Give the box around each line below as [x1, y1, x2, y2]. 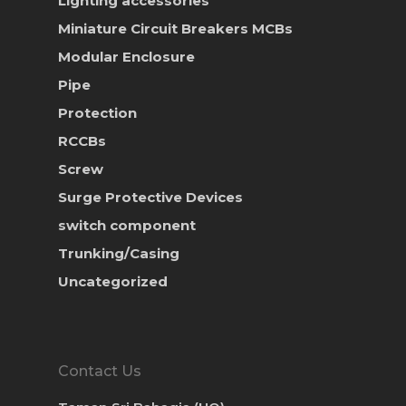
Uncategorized [58, 273, 168, 291]
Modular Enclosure [58, 48, 195, 66]
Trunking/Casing [58, 245, 179, 263]
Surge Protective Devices [58, 188, 243, 207]
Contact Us [58, 362, 141, 381]
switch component [58, 217, 196, 235]
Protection [58, 104, 137, 122]
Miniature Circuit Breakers [58, 20, 252, 38]
